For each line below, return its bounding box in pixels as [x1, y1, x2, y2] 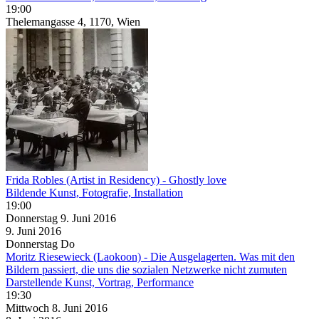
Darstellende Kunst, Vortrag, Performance [6, 276, 194, 288]
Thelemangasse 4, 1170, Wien [6, 15, 140, 28]
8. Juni [52, 301, 85, 314]
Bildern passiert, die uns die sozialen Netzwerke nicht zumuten [6, 263, 287, 276]
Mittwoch [6, 301, 52, 314]
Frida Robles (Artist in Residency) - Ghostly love [6, 173, 226, 186]
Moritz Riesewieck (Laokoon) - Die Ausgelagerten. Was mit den [6, 250, 295, 263]
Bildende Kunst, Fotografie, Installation [6, 186, 183, 199]
